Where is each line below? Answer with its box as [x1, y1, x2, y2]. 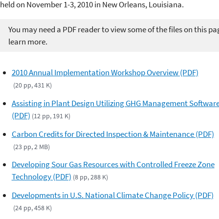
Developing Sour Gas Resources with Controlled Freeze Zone [11, 159, 215, 170]
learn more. [8, 36, 47, 47]
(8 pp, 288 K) [72, 173, 108, 182]
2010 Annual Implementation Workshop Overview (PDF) [11, 67, 198, 78]
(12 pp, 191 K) [31, 111, 70, 120]
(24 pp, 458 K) [13, 203, 52, 213]
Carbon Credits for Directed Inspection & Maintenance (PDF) [11, 128, 214, 139]
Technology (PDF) [11, 171, 71, 182]
